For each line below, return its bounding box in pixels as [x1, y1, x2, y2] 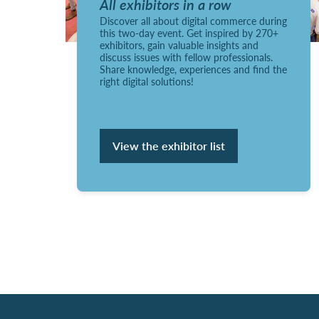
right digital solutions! [100, 73, 194, 88]
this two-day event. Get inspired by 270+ [100, 25, 278, 40]
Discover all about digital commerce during [100, 13, 287, 28]
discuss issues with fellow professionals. [100, 49, 273, 64]
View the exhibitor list [113, 137, 225, 154]
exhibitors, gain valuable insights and [100, 37, 258, 52]
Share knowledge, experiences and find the [100, 61, 287, 76]
